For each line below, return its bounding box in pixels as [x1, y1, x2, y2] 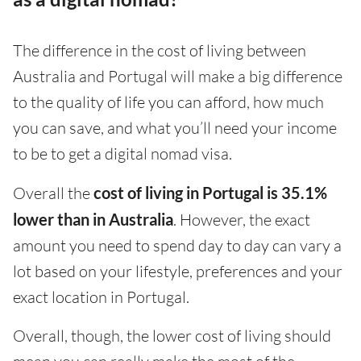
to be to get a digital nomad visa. [13, 143, 232, 164]
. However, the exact [173, 210, 310, 230]
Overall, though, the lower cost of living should [13, 326, 331, 346]
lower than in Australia [13, 210, 173, 230]
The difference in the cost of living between [13, 40, 306, 61]
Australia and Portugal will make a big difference [13, 66, 342, 87]
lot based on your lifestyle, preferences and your [13, 261, 342, 282]
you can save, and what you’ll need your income [13, 118, 337, 139]
